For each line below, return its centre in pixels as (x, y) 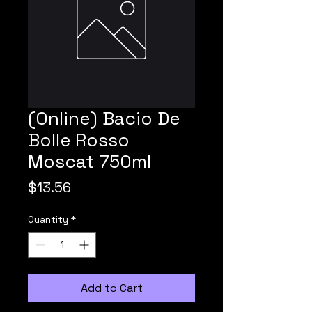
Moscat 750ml (89, 162)
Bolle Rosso (79, 140)
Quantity (48, 219)
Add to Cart (111, 288)
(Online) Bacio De (104, 118)
